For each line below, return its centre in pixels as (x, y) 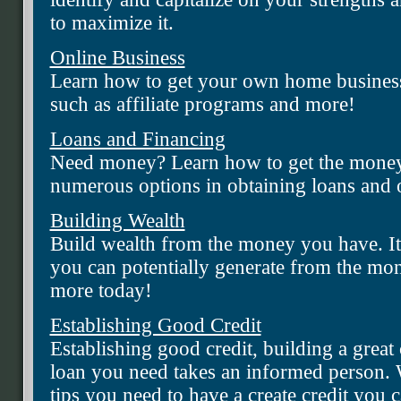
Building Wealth (117, 221)
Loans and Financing (137, 140)
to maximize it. (111, 23)
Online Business (117, 58)
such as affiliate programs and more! (202, 105)
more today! (101, 291)
